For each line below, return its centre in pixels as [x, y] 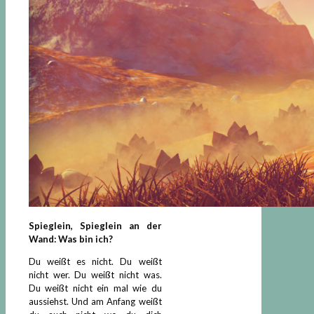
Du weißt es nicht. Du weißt [95, 261]
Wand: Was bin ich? [71, 239]
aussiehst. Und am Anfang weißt [95, 301]
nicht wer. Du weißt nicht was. [95, 274]
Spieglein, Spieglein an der [95, 225]
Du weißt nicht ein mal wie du [95, 288]
